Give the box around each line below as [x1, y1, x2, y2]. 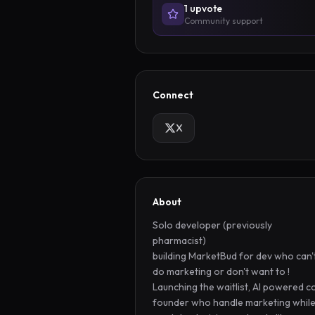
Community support [184, 15, 263, 26]
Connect [153, 89, 193, 101]
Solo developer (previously [153, 219, 272, 231]
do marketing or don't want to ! [153, 265, 290, 278]
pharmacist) [153, 234, 208, 247]
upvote [188, 2, 222, 15]
